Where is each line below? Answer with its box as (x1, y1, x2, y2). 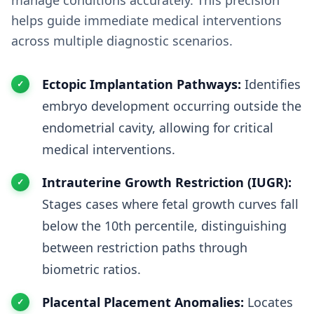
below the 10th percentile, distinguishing (42, 217, 287, 234)
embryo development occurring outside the (42, 97, 301, 114)
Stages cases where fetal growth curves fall (42, 196, 299, 212)
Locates (244, 294, 293, 310)
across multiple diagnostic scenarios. (11, 32, 233, 49)
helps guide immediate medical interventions (11, 12, 282, 29)
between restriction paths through (42, 239, 247, 256)
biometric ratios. (42, 261, 141, 278)
